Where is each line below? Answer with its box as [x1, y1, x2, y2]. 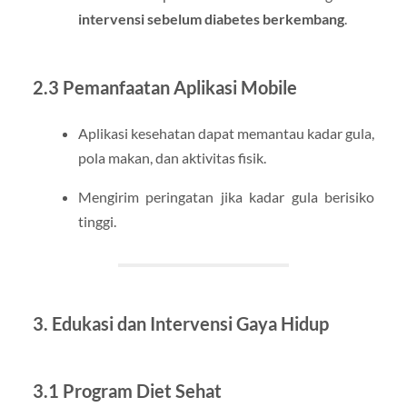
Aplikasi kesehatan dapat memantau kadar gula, [77, 124, 375, 143]
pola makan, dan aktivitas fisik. [77, 149, 266, 167]
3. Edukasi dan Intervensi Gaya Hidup [32, 312, 329, 334]
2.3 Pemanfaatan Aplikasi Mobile [32, 76, 297, 99]
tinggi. [77, 213, 116, 231]
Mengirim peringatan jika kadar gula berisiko [77, 188, 375, 206]
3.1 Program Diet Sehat [32, 379, 222, 402]
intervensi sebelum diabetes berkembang [77, 10, 344, 28]
